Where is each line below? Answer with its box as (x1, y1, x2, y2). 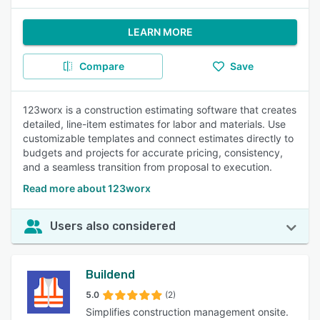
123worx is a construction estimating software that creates (23, 104, 296, 116)
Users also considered (50, 219, 176, 233)
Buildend (86, 268, 135, 281)
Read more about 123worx (23, 182, 151, 194)
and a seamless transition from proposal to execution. (23, 161, 272, 173)
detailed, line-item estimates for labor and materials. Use (23, 118, 286, 130)
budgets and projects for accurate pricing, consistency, (23, 146, 283, 159)
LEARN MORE (127, 26, 193, 38)
